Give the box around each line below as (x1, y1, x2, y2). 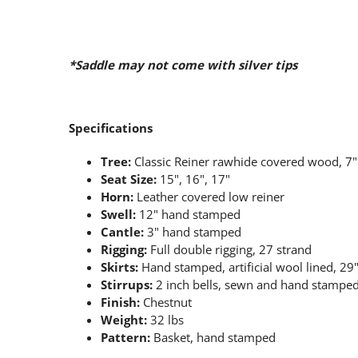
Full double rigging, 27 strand (147, 241, 312, 257)
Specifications (69, 119, 153, 136)
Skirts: (101, 258, 138, 275)
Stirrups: (101, 276, 153, 292)
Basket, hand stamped (150, 328, 276, 345)
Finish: (101, 293, 140, 310)
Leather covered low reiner (133, 188, 284, 205)
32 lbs (147, 311, 184, 328)
